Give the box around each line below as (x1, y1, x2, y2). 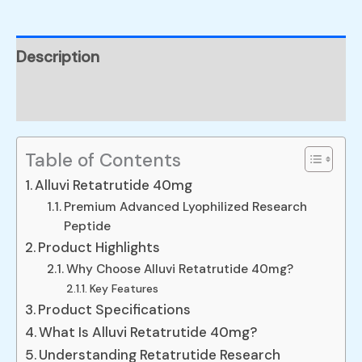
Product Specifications (38, 301, 192, 319)
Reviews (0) (16, 89, 98, 110)
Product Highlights (38, 238, 161, 257)
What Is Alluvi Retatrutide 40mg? (39, 323, 259, 342)
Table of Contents (25, 147, 181, 172)
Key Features (90, 281, 159, 297)
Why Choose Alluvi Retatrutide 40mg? (66, 261, 294, 278)
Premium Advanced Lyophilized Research (64, 199, 308, 216)
